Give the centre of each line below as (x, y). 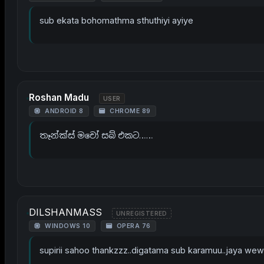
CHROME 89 (129, 111)
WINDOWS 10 (66, 226)
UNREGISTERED (142, 213)
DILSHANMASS (65, 212)
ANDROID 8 (63, 111)
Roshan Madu (59, 98)
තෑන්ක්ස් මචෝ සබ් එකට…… (96, 135)
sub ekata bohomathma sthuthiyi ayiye (116, 20)
